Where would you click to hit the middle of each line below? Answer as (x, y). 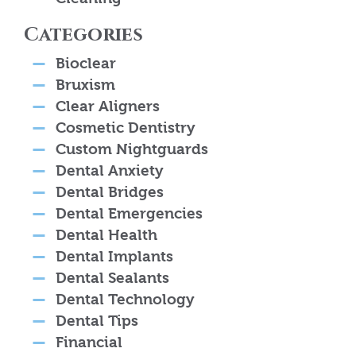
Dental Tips (97, 321)
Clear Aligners (108, 107)
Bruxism (85, 85)
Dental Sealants (112, 279)
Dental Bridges (110, 193)
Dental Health (106, 236)
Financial (89, 343)
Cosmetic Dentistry (126, 128)
